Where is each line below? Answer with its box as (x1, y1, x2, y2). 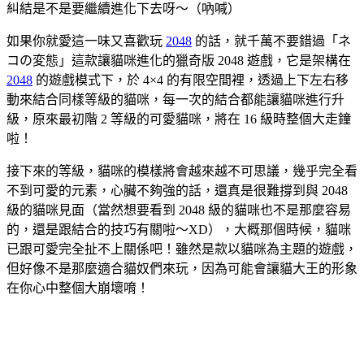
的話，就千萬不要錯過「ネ (192, 33, 351, 48)
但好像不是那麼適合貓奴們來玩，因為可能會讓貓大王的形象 (6, 261, 357, 275)
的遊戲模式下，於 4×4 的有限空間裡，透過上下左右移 (32, 72, 349, 87)
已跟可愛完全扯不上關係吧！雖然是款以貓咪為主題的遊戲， (6, 241, 357, 256)
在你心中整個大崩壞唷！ (6, 280, 149, 295)
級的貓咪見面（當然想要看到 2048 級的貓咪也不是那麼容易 (6, 202, 351, 217)
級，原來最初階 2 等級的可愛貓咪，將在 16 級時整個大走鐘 (6, 111, 351, 126)
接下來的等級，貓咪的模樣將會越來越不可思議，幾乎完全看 (6, 163, 357, 178)
